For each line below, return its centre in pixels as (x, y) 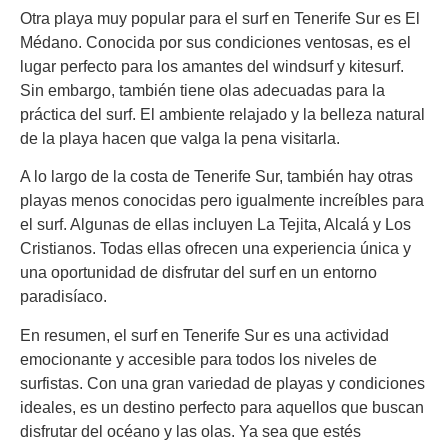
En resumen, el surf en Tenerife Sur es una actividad (204, 335)
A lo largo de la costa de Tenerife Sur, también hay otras (216, 177)
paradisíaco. (63, 297)
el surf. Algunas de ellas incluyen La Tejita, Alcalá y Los (215, 225)
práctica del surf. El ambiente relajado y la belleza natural (222, 114)
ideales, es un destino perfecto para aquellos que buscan (222, 407)
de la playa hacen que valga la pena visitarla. (180, 138)
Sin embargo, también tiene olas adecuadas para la (202, 90)
